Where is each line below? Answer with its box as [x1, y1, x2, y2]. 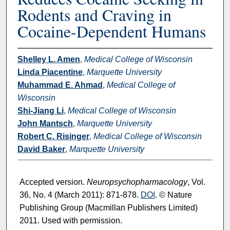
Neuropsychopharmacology [86, 178, 187, 187]
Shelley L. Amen [17, 54, 80, 64]
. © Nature [155, 190, 192, 200]
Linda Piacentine [17, 67, 83, 76]
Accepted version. [19, 178, 87, 187]
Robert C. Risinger [17, 131, 89, 141]
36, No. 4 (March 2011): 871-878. [19, 190, 141, 200]
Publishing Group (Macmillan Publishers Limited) [19, 203, 198, 213]
